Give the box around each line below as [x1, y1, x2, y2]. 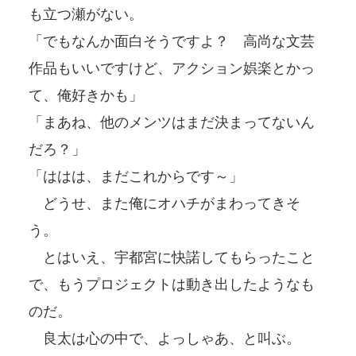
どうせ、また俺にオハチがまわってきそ [29, 195, 300, 211]
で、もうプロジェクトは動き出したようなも [29, 276, 315, 292]
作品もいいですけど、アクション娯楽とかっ [29, 60, 315, 76]
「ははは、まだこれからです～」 [29, 168, 243, 184]
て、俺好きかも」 [29, 87, 143, 103]
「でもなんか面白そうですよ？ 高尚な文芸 [29, 33, 315, 49]
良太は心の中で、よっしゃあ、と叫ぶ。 [29, 330, 300, 346]
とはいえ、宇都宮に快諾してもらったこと [29, 249, 315, 265]
